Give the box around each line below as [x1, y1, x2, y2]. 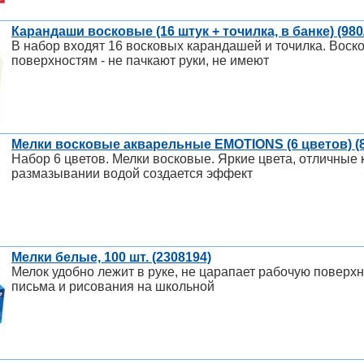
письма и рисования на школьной [11, 279, 214, 294]
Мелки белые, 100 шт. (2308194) [11, 250, 211, 265]
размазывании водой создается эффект [11, 167, 253, 181]
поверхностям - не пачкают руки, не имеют [11, 54, 269, 68]
